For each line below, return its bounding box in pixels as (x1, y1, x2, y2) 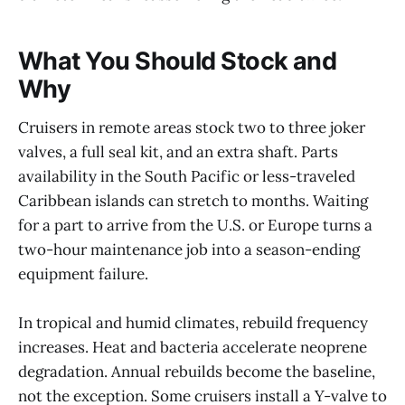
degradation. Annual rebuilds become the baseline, (18, 361, 375, 381)
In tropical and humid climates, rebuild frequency (18, 312, 368, 333)
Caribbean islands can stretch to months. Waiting (18, 190, 368, 211)
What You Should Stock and (18, 45, 337, 76)
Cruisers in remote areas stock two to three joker (18, 117, 365, 137)
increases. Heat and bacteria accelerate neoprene (18, 336, 367, 357)
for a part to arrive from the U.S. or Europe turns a (18, 214, 372, 235)
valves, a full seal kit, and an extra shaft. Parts (18, 141, 338, 162)
